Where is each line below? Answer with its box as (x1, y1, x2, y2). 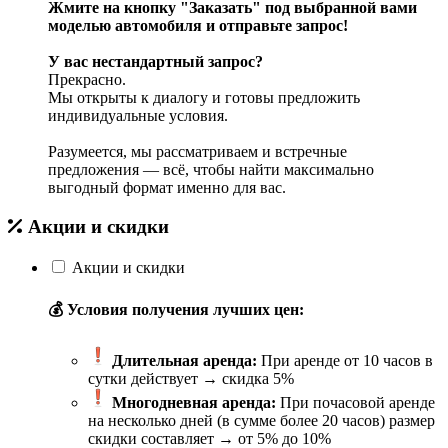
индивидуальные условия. (48, 107, 228, 125)
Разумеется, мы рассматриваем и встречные (48, 143, 347, 161)
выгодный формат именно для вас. (48, 179, 286, 197)
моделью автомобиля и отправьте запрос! (48, 17, 348, 35)
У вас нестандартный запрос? (48, 53, 263, 71)
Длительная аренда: (112, 352, 257, 370)
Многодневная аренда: (112, 394, 276, 412)
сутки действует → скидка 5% (88, 370, 294, 388)
